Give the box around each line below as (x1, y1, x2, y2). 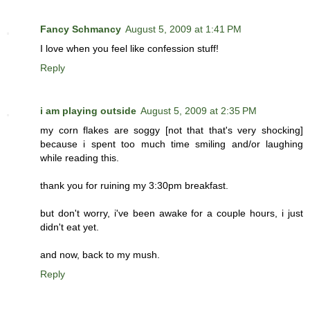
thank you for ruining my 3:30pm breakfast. (40, 180, 228, 192)
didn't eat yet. (40, 221, 99, 233)
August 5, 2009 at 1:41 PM (125, 24, 241, 35)
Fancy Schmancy (40, 24, 121, 35)
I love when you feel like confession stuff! (40, 43, 219, 55)
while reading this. (40, 152, 119, 164)
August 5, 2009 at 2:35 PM (140, 105, 257, 117)
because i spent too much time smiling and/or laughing (40, 138, 303, 150)
